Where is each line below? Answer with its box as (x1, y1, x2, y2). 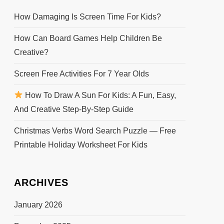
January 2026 (13, 200, 62, 209)
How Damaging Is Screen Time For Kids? (13, 12, 161, 21)
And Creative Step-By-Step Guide (13, 104, 133, 113)
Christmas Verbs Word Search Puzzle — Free (13, 126, 176, 135)
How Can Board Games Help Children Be (13, 33, 162, 42)
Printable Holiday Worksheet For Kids (13, 140, 147, 149)
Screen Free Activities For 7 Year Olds (13, 69, 149, 78)
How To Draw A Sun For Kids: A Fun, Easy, (23, 90, 176, 99)
